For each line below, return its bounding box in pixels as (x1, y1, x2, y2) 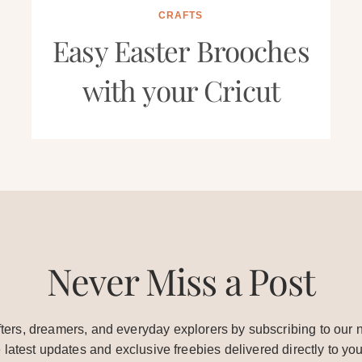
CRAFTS (158, 9, 204, 21)
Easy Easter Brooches (53, 31, 309, 69)
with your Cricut (82, 70, 280, 109)
